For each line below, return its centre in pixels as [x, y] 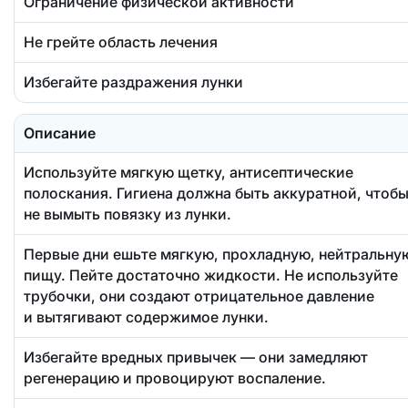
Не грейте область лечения [120, 42]
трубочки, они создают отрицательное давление [199, 296]
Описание [59, 133]
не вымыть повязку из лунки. [127, 214]
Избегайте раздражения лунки [133, 82]
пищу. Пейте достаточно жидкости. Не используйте [210, 275]
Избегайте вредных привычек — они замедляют [195, 357]
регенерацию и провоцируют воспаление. [174, 378]
